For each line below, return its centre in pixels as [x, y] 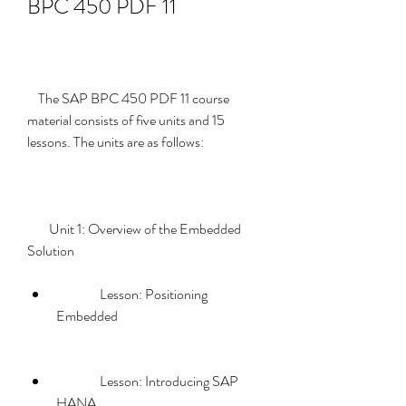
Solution [68, 251]
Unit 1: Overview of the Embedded [38, 229]
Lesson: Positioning [78, 294]
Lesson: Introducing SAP [78, 381]
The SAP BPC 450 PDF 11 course [33, 98]
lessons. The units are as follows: [116, 142]
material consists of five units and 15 [126, 120]
